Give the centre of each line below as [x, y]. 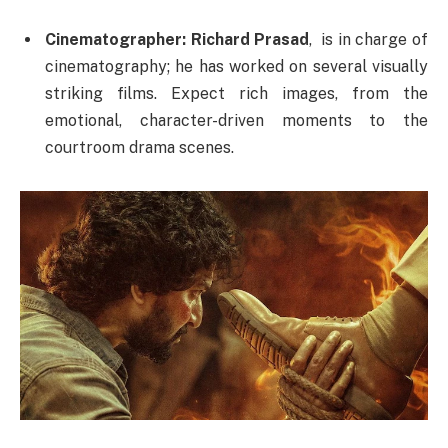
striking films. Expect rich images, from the [236, 94]
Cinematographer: [115, 40]
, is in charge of [369, 40]
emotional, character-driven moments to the [236, 121]
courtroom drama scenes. [139, 148]
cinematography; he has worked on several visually [236, 67]
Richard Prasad [250, 40]
